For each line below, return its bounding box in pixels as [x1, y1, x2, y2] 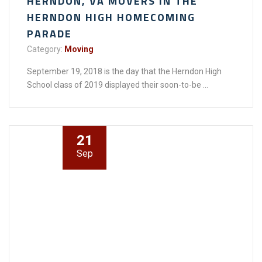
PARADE [27, 25, 72, 42]
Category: [27, 44, 63, 54]
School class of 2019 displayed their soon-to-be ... [27, 80, 208, 89]
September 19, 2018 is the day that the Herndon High [27, 66, 222, 76]
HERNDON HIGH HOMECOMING [27, 9, 195, 25]
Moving [64, 44, 94, 54]
